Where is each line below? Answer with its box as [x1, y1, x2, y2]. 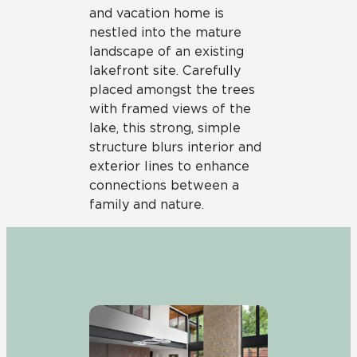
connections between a [89, 178, 239, 194]
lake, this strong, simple [89, 120, 241, 136]
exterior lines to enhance [89, 159, 249, 175]
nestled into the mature [89, 25, 241, 41]
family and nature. [89, 197, 204, 213]
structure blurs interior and [89, 139, 261, 155]
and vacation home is [89, 6, 224, 22]
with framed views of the [89, 101, 251, 117]
